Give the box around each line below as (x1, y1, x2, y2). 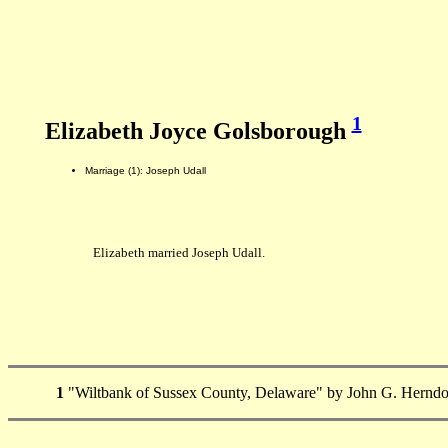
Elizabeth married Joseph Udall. (92, 245, 265, 260)
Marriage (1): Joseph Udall (84, 164, 206, 176)
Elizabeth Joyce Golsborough (44, 118, 352, 144)
